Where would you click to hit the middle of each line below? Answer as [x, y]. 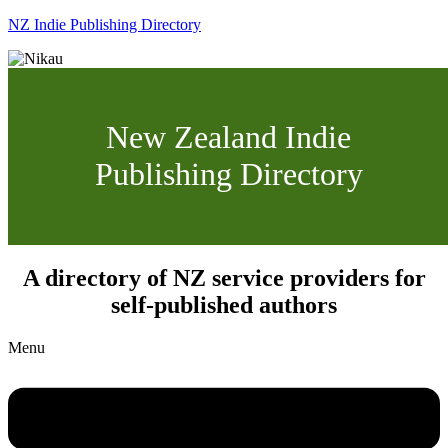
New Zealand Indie [229, 137]
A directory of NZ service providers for [224, 277]
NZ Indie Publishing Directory [104, 24]
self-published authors [224, 304]
